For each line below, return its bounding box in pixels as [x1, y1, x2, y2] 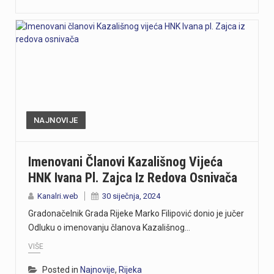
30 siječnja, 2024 [102, 191, 160, 201]
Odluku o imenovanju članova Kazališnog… [28, 223, 190, 233]
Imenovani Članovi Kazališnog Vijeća [28, 154, 223, 170]
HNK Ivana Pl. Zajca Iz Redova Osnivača [28, 170, 237, 186]
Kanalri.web [37, 191, 78, 201]
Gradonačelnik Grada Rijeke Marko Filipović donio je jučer [28, 209, 244, 219]
